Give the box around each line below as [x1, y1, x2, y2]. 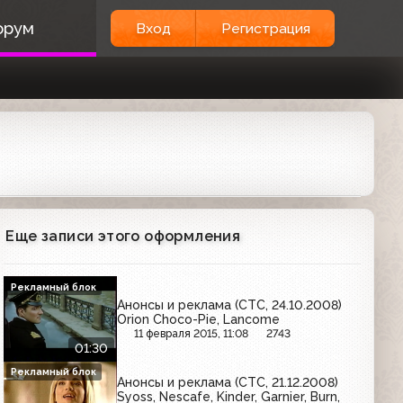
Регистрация [220, 20, 310, 37]
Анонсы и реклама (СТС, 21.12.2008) [117, 375, 339, 390]
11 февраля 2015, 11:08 [134, 326, 249, 340]
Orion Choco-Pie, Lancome [117, 311, 281, 327]
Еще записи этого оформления [5, 228, 241, 245]
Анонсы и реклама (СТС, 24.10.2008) [117, 297, 343, 312]
